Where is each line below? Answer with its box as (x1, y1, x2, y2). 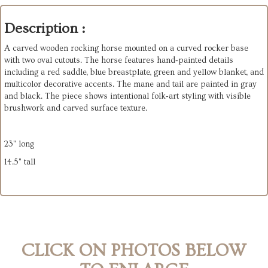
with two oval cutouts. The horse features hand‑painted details (4, 56, 233, 66)
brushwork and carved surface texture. (4, 103, 147, 114)
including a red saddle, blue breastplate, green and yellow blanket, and (4, 68, 264, 78)
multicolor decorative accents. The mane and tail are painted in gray (4, 80, 257, 90)
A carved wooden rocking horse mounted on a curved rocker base (4, 44, 248, 54)
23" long (4, 139, 34, 150)
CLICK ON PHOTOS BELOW (22, 240, 246, 261)
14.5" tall (4, 157, 35, 167)
